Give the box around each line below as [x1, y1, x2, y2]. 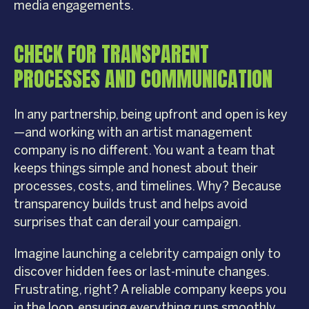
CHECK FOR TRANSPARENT [14, 39, 209, 70]
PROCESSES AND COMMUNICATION [14, 63, 272, 95]
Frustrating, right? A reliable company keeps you [14, 282, 286, 298]
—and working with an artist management [14, 125, 252, 141]
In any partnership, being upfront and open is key [14, 107, 288, 123]
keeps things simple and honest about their [14, 161, 258, 177]
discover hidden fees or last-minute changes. [14, 264, 269, 280]
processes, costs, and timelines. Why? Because [14, 179, 281, 195]
